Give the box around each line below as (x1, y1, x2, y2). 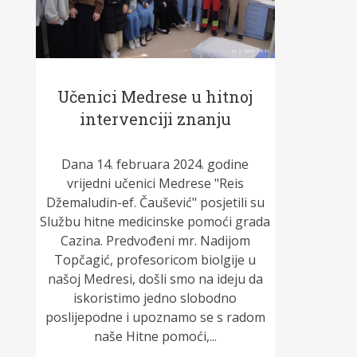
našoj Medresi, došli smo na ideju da (47, 270, 263, 288)
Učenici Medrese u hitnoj (57, 86, 253, 108)
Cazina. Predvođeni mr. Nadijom (60, 232, 250, 250)
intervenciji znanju (79, 108, 231, 130)
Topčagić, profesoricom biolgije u (54, 251, 257, 269)
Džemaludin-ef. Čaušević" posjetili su (45, 194, 265, 212)
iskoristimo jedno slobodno (73, 289, 237, 308)
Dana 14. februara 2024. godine (61, 155, 249, 174)
